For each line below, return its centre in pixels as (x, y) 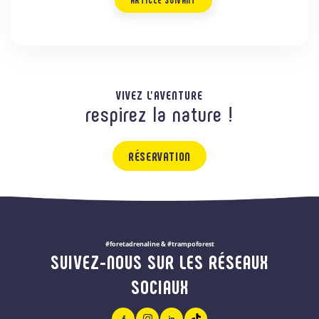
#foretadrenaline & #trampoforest (159, 244)
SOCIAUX (159, 286)
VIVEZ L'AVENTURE (159, 94)
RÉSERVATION (159, 156)
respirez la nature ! (159, 113)
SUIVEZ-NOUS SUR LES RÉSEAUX (159, 261)
